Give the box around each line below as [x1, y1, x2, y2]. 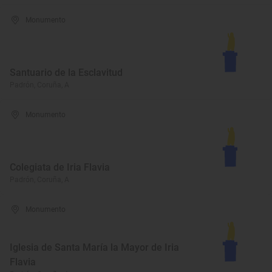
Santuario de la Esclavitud [10, 67, 123, 78]
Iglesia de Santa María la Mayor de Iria [10, 242, 179, 253]
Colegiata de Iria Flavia [10, 161, 110, 173]
